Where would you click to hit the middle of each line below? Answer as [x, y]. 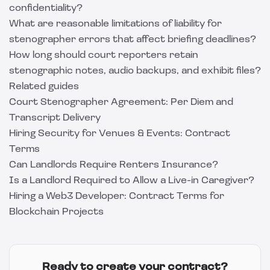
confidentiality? [46, 8]
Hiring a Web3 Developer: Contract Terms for [117, 196]
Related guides [44, 87]
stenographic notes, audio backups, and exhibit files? [135, 71]
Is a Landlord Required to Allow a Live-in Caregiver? [132, 181]
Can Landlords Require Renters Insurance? [114, 165]
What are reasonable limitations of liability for [115, 24]
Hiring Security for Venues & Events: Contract [120, 134]
